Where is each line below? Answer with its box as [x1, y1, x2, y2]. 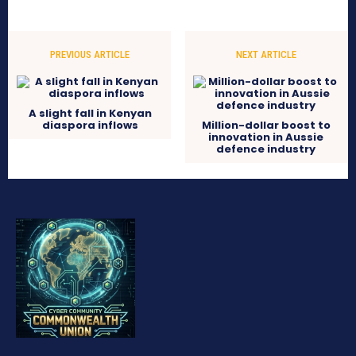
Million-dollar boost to [201, 118, 331, 133]
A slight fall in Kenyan [28, 106, 152, 122]
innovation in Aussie [208, 130, 324, 145]
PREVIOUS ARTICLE [50, 48, 130, 61]
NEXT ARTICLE [235, 48, 296, 61]
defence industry [216, 141, 316, 157]
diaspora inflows [41, 118, 138, 133]
